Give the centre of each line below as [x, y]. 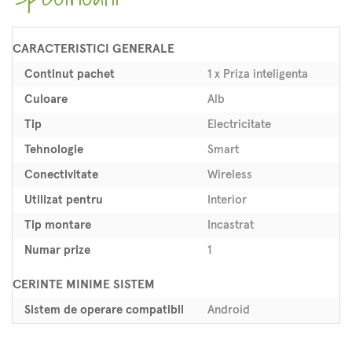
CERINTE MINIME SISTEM [84, 285]
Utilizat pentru [64, 200]
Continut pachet [70, 75]
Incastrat [230, 225]
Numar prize [57, 251]
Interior [227, 200]
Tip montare [58, 225]
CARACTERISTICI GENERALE [93, 49]
